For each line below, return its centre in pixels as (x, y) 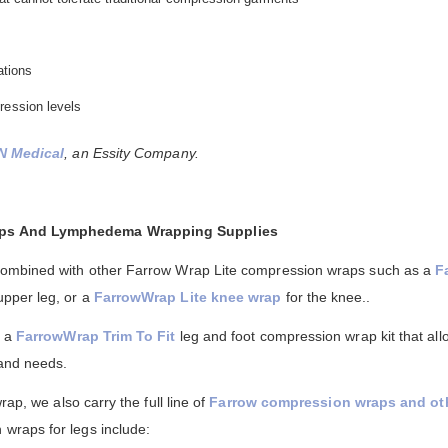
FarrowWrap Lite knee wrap (187, 297)
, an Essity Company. (131, 153)
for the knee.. (326, 297)
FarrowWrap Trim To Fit (96, 336)
